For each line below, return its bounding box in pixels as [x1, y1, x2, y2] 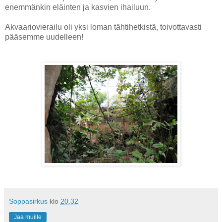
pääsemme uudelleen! [5, 32, 83, 41]
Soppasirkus [9, 197, 48, 205]
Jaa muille [14, 213, 42, 221]
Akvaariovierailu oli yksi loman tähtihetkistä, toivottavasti [5, 22, 202, 31]
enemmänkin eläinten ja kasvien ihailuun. [5, 2, 151, 11]
